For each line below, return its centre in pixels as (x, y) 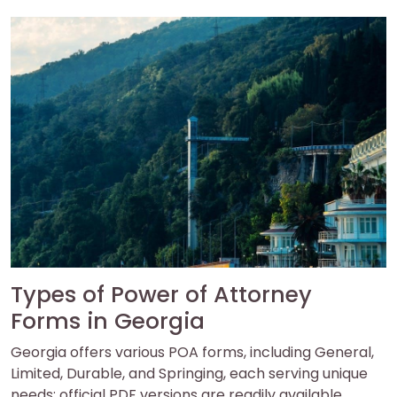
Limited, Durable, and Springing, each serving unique (189, 373)
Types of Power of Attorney (161, 294)
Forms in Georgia (108, 321)
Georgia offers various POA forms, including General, (192, 352)
